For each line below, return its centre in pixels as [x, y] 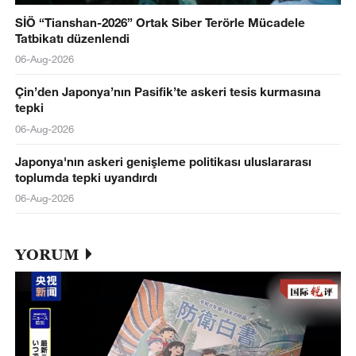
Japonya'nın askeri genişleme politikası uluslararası [163, 161]
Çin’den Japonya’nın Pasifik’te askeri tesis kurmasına [168, 92]
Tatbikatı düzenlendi [72, 38]
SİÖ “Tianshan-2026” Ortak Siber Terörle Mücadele [160, 22]
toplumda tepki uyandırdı [86, 177]
